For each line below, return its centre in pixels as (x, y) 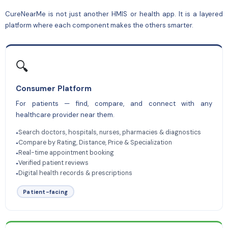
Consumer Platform (53, 89)
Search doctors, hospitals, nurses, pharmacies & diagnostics (109, 133)
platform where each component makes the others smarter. (99, 25)
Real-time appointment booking (66, 153)
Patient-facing (46, 192)
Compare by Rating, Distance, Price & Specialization (95, 143)
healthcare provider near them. (65, 115)
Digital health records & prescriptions (75, 173)
